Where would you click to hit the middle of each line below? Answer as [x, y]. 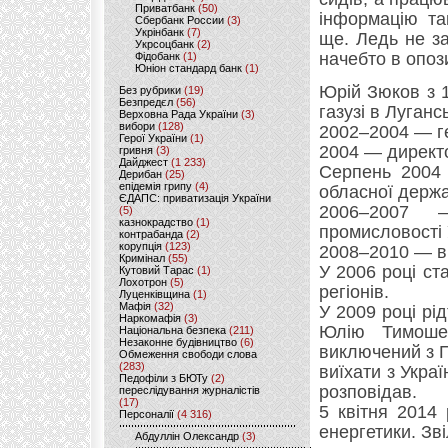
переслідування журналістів [189, 390]
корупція [140, 246]
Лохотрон [143, 282]
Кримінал [142, 258]
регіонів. [354, 292]
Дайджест [143, 162]
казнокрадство [156, 222]
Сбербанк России [179, 20]
